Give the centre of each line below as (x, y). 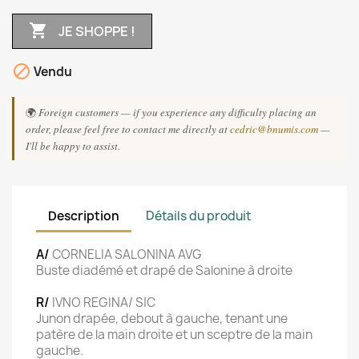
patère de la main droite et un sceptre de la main (174, 335)
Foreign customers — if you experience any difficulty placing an (177, 112)
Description (84, 216)
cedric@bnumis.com (274, 129)
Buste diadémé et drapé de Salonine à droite (164, 270)
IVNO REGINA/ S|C (104, 303)
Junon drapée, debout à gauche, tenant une (162, 319)
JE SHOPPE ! (97, 31)
